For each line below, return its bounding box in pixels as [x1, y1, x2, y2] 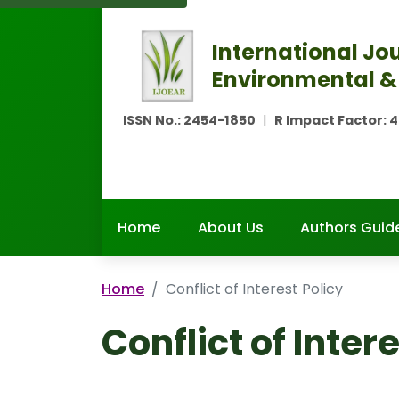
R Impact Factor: [274, 111, 389, 129]
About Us [197, 217, 264, 238]
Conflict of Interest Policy [166, 279, 343, 299]
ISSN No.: [123, 111, 183, 129]
